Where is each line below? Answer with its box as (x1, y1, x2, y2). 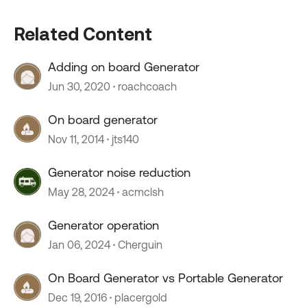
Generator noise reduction (48, 165, 191, 180)
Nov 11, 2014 (48, 133, 104, 145)
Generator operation (48, 218, 159, 232)
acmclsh (122, 186, 164, 198)
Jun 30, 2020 (48, 80, 110, 93)
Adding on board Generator (48, 60, 199, 74)
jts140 (112, 133, 139, 145)
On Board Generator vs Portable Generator (48, 271, 283, 285)
